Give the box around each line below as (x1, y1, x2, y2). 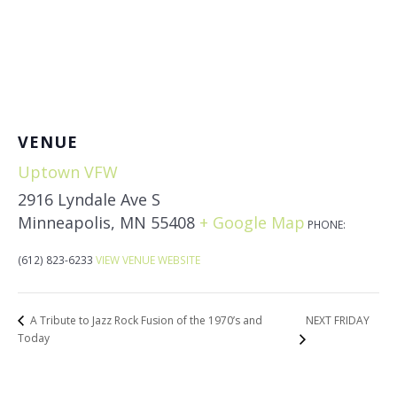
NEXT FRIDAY (306, 312, 370, 328)
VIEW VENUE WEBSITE (96, 252, 200, 267)
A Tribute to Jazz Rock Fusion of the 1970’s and (27, 313, 262, 328)
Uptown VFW (18, 160, 118, 183)
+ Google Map (199, 211, 305, 233)
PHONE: (307, 216, 346, 231)
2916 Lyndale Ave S (18, 188, 160, 210)
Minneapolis (18, 211, 111, 233)
